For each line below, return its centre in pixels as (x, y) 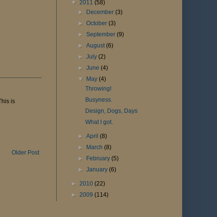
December (101, 12)
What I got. (99, 122)
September (102, 34)
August (96, 45)
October (98, 23)
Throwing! (98, 88)
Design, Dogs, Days (111, 111)
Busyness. (99, 100)
